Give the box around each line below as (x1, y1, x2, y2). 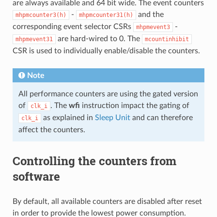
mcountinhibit (144, 35, 189, 43)
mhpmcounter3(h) (15, 11, 66, 18)
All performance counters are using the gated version (18, 90, 198, 98)
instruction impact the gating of (79, 101, 189, 109)
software (12, 168, 60, 184)
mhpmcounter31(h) (78, 11, 133, 18)
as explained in (41, 113, 95, 122)
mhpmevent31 (15, 35, 53, 43)
